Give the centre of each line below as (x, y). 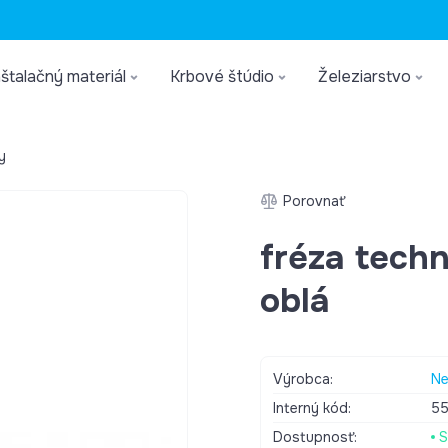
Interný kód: (312, 408)
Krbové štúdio (222, 76)
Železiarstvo (364, 76)
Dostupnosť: (315, 437)
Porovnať (314, 201)
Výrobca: (303, 379)
